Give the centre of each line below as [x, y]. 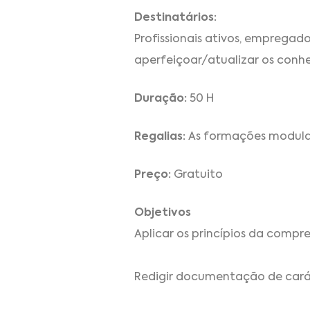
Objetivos [163, 213]
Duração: [162, 99]
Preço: [153, 175]
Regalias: [160, 137]
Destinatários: [175, 18]
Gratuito [197, 175]
